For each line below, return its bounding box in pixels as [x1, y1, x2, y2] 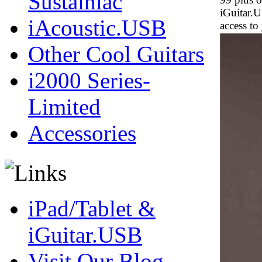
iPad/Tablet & [28, 196, 156, 221]
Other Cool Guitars [28, 42, 204, 67]
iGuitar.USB [28, 222, 142, 247]
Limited [28, 94, 101, 119]
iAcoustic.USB [28, 15, 166, 40]
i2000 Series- [28, 68, 150, 93]
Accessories [28, 120, 136, 146]
